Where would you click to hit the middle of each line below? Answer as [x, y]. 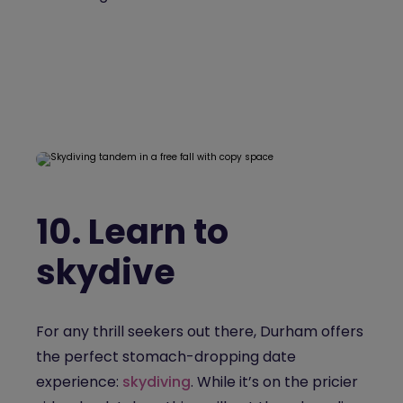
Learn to [158, 232]
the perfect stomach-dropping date [166, 357]
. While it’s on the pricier [274, 382]
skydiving [157, 382]
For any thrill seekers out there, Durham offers [200, 331]
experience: [79, 382]
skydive [106, 272]
